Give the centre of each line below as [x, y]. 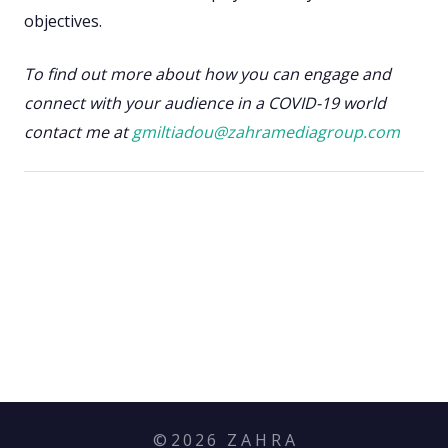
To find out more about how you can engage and [207, 74]
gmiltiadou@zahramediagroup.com [266, 132]
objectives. [63, 21]
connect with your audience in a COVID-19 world [205, 103]
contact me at [78, 132]
